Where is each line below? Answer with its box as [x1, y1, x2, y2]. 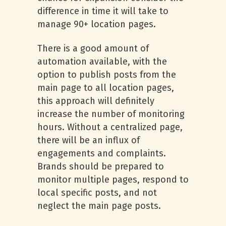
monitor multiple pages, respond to [37, 174, 189, 185]
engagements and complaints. [37, 148, 166, 159]
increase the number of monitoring [37, 108, 185, 120]
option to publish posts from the [37, 69, 176, 80]
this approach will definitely [37, 95, 154, 106]
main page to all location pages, [37, 82, 174, 93]
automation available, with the [37, 56, 167, 67]
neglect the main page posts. [37, 200, 161, 211]
